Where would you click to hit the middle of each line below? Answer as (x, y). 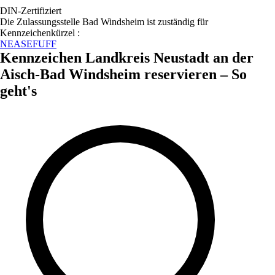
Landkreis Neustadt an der (169, 57)
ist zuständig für (176, 21)
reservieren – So (194, 74)
